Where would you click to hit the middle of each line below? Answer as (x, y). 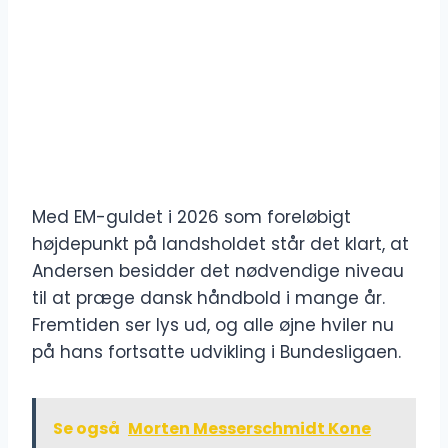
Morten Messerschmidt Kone (249, 429)
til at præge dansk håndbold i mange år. (208, 298)
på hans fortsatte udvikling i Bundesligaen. (216, 352)
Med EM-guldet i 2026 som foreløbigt (191, 217)
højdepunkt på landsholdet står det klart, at (220, 244)
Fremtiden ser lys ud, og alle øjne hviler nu (213, 325)
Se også (86, 429)
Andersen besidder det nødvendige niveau (218, 271)
